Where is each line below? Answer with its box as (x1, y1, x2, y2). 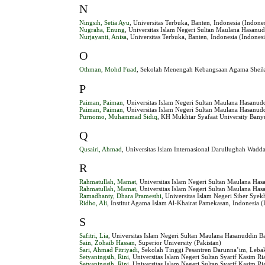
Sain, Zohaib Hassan (79, 238, 135, 246)
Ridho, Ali (79, 199, 108, 206)
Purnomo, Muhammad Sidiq (79, 112, 158, 120)
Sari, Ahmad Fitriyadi (79, 245, 138, 253)
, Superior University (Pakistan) (135, 238, 222, 246)
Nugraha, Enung (79, 26, 125, 34)
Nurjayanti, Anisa (79, 33, 127, 41)
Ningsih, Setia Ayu (79, 19, 130, 27)
